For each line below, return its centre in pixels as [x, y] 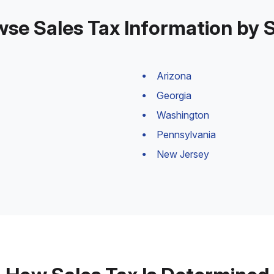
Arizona [174, 76]
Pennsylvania [186, 135]
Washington [183, 115]
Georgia [174, 95]
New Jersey [183, 154]
